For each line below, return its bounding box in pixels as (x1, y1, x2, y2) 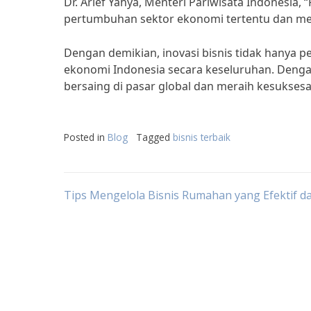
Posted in (64, 131, 108, 144)
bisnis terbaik (173, 131, 230, 144)
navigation (63, 221, 189, 254)
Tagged (136, 131, 173, 144)
